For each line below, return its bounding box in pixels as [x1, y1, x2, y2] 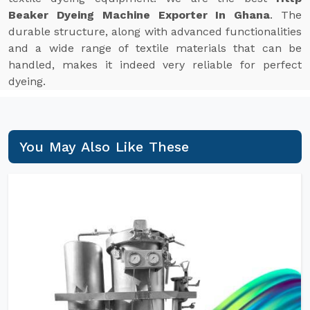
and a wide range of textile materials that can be [8, 42, 302, 55]
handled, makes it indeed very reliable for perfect [8, 58, 302, 71]
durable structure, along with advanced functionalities [8, 25, 302, 38]
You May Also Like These [19, 138, 190, 155]
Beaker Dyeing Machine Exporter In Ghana [8, 8, 271, 21]
